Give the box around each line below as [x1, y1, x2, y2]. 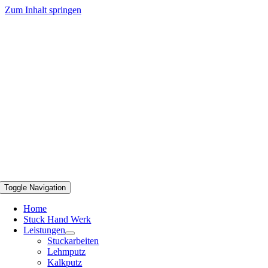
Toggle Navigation [4, 183, 66, 193]
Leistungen [23, 225, 66, 236]
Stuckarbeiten [47, 236, 99, 246]
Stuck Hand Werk [23, 214, 92, 225]
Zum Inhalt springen [5, 5, 81, 15]
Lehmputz [47, 246, 86, 257]
